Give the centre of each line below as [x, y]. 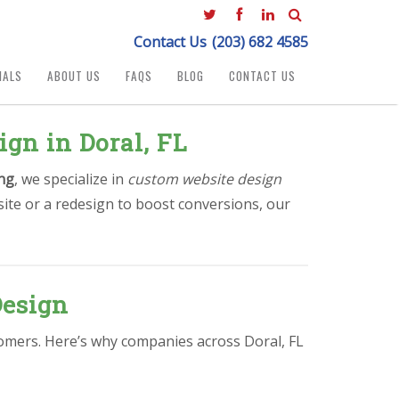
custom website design [204, 179]
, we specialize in [71, 179]
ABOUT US [74, 76]
